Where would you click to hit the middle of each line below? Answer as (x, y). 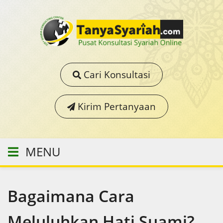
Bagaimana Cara (71, 196)
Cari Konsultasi (115, 74)
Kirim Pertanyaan (116, 106)
